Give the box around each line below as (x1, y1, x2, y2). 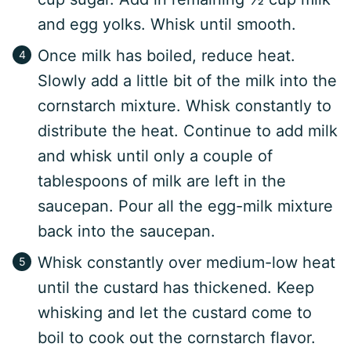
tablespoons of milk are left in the (38, 172, 286, 191)
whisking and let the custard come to (38, 303, 312, 323)
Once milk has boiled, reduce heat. (38, 46, 295, 66)
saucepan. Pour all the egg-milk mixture (38, 197, 333, 216)
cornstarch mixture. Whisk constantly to (38, 96, 331, 116)
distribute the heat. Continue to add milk (38, 121, 338, 141)
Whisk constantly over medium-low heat (38, 253, 335, 273)
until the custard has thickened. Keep (38, 278, 314, 298)
